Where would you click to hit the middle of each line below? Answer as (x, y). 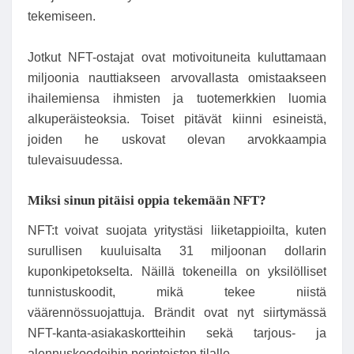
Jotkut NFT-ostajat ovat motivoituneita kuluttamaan (177, 57)
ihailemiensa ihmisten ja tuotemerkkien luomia (177, 98)
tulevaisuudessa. (75, 160)
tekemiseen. (62, 17)
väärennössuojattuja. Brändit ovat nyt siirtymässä (177, 313)
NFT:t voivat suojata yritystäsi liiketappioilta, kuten (177, 231)
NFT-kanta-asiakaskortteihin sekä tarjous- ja (177, 333)
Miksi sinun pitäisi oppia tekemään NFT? (147, 200)
